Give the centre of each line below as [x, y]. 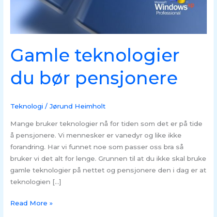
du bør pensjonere [94, 78]
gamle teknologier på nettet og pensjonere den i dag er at [108, 170]
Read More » [32, 203]
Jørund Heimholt [78, 106]
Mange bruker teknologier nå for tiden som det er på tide [107, 123]
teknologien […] [36, 181]
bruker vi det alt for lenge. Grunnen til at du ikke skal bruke [108, 158]
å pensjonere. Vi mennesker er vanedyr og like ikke [96, 135]
